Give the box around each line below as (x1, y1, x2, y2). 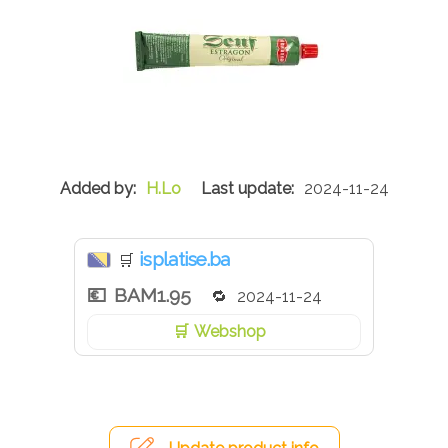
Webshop (193, 322, 266, 342)
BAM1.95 (114, 284, 191, 307)
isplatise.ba (139, 248, 230, 271)
